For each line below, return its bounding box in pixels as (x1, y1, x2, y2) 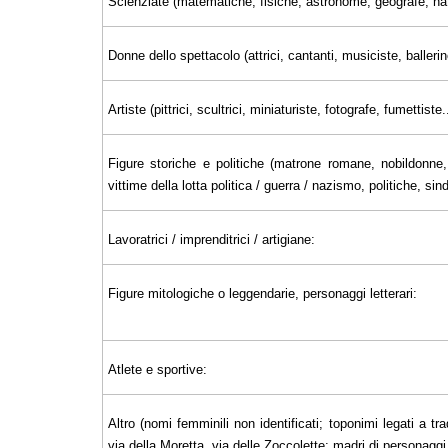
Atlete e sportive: (108, 361, 207, 377)
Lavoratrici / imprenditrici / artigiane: (108, 231, 315, 247)
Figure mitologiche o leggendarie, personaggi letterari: (108, 285, 417, 301)
